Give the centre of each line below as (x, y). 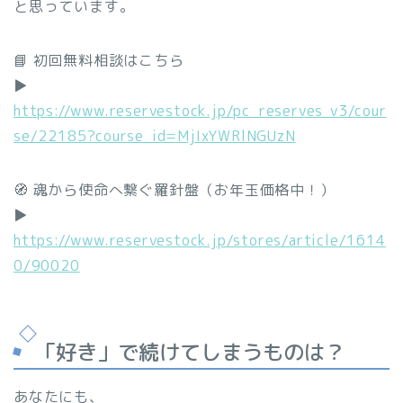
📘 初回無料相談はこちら (99, 61)
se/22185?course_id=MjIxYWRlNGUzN (155, 136)
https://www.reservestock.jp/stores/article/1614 (200, 241)
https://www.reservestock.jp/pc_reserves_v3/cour (200, 111)
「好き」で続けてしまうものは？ (190, 351)
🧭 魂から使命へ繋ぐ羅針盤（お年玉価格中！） (175, 190)
